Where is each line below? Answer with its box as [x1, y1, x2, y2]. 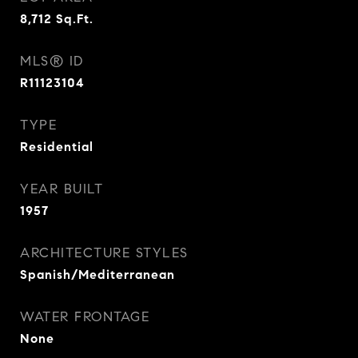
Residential [20, 139, 93, 154]
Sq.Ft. [56, 11, 93, 26]
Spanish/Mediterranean [20, 267, 175, 282]
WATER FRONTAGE [20, 308, 149, 325]
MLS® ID [20, 53, 84, 70]
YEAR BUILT [20, 181, 103, 197]
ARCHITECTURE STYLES [20, 245, 189, 261]
